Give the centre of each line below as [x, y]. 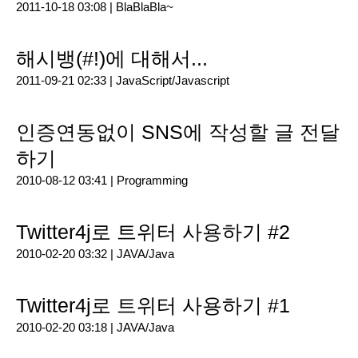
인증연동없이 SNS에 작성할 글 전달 [178, 132]
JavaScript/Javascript [173, 80]
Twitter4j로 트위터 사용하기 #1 [153, 305]
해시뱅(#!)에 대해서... [112, 58]
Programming [152, 180]
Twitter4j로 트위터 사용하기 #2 [153, 232]
